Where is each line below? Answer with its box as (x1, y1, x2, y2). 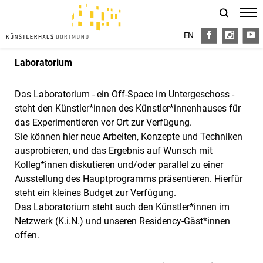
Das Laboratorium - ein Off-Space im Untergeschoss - (15, 89, 234, 100)
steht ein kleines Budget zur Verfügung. (15, 187, 176, 198)
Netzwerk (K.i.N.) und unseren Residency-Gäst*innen (15, 215, 230, 227)
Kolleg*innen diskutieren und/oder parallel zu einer (15, 159, 223, 170)
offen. (15, 230, 39, 241)
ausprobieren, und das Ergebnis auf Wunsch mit (15, 145, 213, 156)
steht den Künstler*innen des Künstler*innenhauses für (15, 103, 241, 114)
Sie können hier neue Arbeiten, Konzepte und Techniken (15, 131, 242, 142)
